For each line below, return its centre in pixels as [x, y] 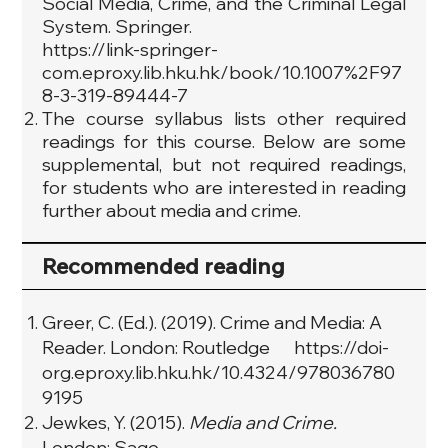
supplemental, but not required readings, [224, 164]
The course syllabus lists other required [224, 118]
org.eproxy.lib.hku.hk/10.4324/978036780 [219, 372]
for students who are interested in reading [224, 187]
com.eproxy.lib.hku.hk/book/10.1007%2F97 [222, 72]
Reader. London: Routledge [168, 347]
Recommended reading [164, 265]
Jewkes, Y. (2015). [116, 422]
